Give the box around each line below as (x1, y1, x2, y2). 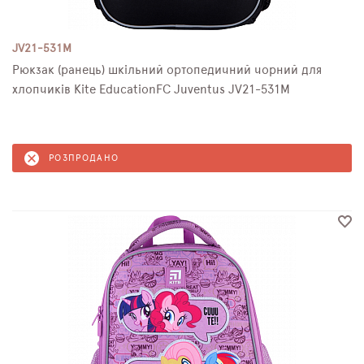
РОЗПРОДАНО (49, 154, 119, 162)
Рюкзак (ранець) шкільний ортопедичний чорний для (12, 64, 322, 76)
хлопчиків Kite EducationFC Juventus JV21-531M (12, 84, 290, 96)
